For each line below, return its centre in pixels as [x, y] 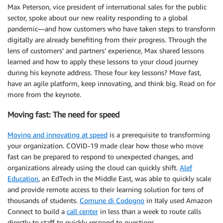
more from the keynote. [44, 94]
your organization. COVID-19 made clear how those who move [105, 145]
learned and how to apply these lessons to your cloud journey [103, 61]
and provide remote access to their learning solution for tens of [106, 189]
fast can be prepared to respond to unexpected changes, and [100, 156]
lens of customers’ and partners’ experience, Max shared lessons [106, 51]
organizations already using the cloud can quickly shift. [94, 167]
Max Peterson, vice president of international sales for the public [107, 7]
